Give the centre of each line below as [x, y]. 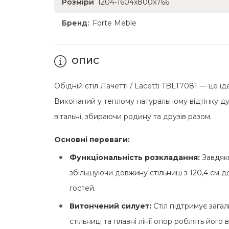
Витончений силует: [111, 206]
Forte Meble [114, 23]
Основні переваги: [92, 140]
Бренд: [75, 23]
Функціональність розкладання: [135, 157]
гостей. [83, 188]
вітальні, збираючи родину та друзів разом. [133, 117]
